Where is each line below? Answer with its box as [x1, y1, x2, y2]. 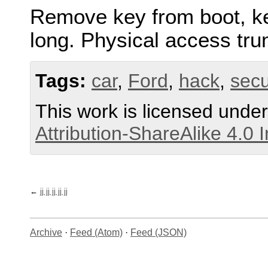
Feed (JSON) [130, 227, 187, 238]
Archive [30, 227, 62, 238]
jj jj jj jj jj [39, 187, 68, 196]
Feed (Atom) [70, 227, 123, 238]
